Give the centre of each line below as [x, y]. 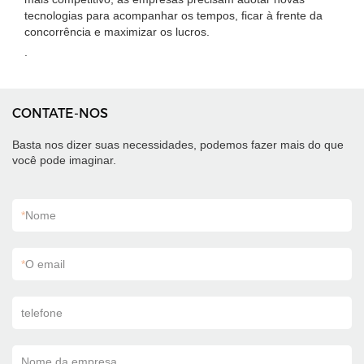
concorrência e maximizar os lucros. [117, 32]
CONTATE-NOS [60, 113]
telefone [42, 313]
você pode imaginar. [64, 160]
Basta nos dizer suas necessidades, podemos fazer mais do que [178, 145]
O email [45, 264]
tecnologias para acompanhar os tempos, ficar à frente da [173, 15]
